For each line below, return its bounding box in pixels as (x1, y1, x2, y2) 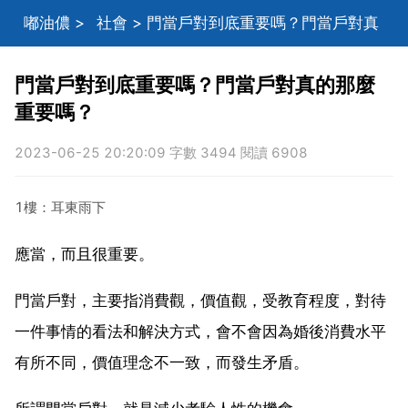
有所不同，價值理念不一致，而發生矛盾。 (15, 352, 309, 372)
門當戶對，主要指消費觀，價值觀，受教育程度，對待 (15, 291, 386, 310)
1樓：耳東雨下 (15, 198, 106, 216)
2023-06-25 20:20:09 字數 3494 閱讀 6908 (15, 144, 308, 161)
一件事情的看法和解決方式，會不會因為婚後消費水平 (15, 321, 386, 341)
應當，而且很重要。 (15, 244, 154, 263)
